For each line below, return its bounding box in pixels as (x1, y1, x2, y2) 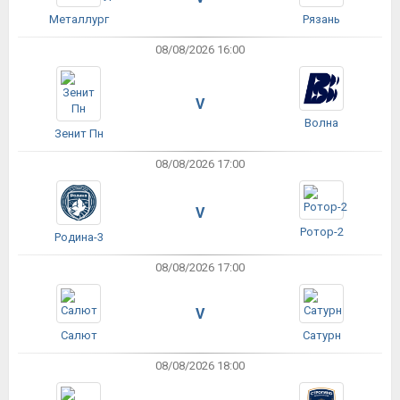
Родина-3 (54, 230, 104, 244)
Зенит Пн (54, 127, 104, 140)
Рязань (303, 12, 340, 26)
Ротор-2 (299, 225, 344, 238)
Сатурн (302, 329, 341, 342)
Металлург (48, 12, 109, 26)
